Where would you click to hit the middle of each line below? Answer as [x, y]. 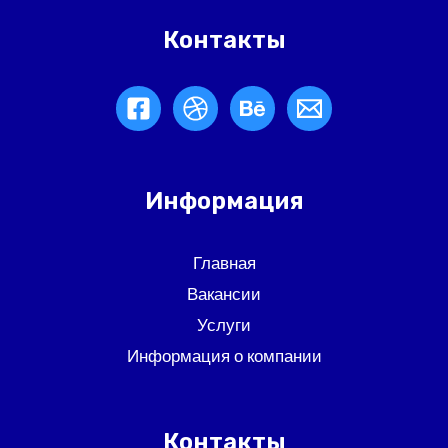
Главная [224, 263]
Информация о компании [224, 356]
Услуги [224, 325]
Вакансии [224, 294]
